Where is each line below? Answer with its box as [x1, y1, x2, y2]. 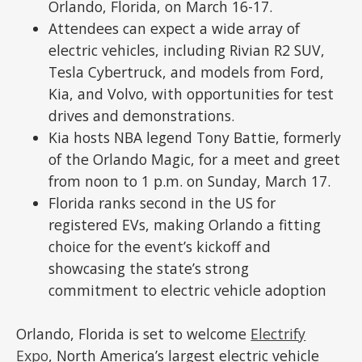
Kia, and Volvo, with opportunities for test [48, 84, 335, 104]
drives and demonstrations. [48, 106, 235, 126]
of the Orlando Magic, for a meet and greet [48, 149, 341, 170]
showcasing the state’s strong [48, 259, 250, 279]
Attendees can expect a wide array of [48, 19, 301, 39]
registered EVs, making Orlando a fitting [48, 215, 322, 235]
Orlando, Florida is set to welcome [16, 324, 251, 344]
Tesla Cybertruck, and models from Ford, [48, 62, 325, 82]
